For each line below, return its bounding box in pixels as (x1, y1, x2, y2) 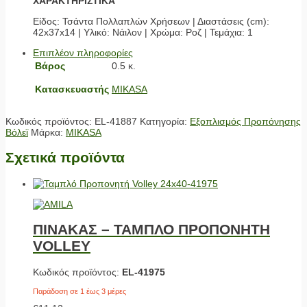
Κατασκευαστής (35, 83, 109, 95)
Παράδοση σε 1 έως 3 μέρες (33, 286, 126, 295)
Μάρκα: (31, 126, 66, 138)
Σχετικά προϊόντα (5, 149, 125, 166)
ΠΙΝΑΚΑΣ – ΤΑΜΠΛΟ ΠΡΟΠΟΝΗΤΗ (33, 221, 270, 238)
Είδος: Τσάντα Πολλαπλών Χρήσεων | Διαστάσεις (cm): (33, 15, 269, 27)
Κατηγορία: (140, 115, 190, 127)
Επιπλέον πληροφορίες (33, 47, 133, 58)
